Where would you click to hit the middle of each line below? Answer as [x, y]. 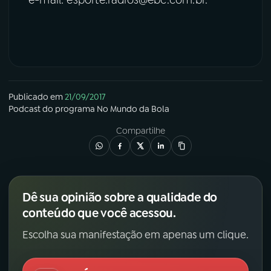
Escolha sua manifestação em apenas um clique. [135, 235]
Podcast [24, 109]
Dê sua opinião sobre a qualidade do [120, 198]
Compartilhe [140, 131]
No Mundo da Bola [133, 109]
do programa [69, 109]
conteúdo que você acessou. [99, 213]
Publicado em [36, 97]
